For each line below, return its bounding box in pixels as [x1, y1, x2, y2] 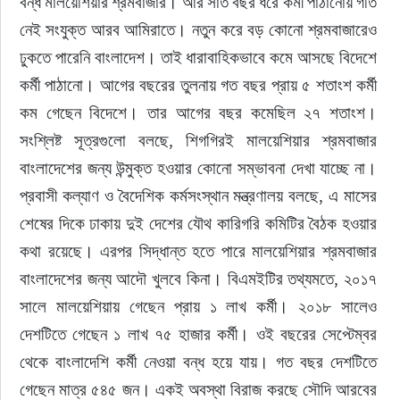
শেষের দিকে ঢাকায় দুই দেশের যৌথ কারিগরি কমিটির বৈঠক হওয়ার [19, 212, 381, 234]
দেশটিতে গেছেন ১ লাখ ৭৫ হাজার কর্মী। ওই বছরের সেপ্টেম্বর [19, 323, 381, 345]
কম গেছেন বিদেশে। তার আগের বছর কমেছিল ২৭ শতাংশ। [19, 102, 381, 123]
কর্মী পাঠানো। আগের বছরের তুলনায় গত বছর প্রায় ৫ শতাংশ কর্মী [19, 74, 381, 96]
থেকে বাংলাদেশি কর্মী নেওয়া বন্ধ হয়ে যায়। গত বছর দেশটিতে [19, 351, 381, 372]
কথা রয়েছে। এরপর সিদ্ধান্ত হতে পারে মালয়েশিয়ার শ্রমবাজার [19, 240, 381, 262]
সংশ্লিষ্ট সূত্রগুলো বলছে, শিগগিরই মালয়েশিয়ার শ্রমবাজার [19, 129, 381, 151]
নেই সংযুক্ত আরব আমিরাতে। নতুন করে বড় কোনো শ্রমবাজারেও [19, 19, 381, 40]
